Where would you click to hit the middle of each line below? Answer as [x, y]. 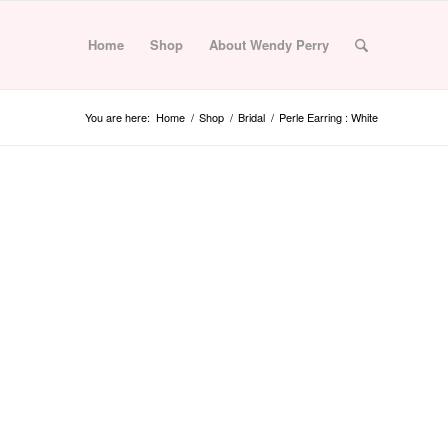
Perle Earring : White [328, 117]
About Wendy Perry [268, 44]
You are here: [117, 117]
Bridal [251, 117]
